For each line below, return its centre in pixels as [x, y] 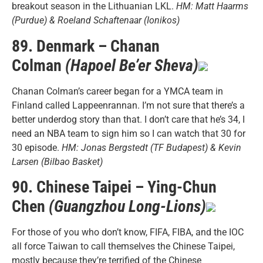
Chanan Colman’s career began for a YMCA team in [117, 91]
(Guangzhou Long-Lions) [127, 206]
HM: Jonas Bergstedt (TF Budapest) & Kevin [151, 147]
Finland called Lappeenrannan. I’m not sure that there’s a [128, 105]
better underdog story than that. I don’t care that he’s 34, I [128, 119]
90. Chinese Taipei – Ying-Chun [114, 187]
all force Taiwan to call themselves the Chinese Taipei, [123, 246]
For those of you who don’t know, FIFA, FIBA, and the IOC [128, 232]
